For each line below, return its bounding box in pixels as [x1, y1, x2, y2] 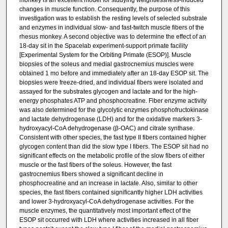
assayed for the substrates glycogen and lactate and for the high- [19, 88, 197, 96]
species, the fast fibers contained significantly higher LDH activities [19, 189, 203, 196]
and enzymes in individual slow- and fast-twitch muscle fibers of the [19, 24, 204, 32]
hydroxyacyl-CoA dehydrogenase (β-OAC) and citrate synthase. [19, 125, 194, 132]
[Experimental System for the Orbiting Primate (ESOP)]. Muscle [19, 51, 191, 59]
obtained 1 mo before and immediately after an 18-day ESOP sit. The [19, 70, 209, 77]
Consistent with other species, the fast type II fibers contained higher [19, 134, 206, 141]
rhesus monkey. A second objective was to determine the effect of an [19, 33, 206, 41]
